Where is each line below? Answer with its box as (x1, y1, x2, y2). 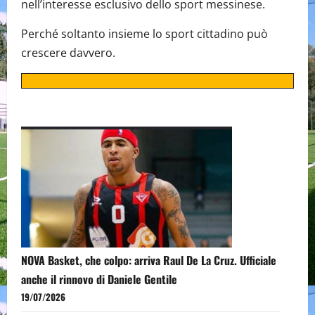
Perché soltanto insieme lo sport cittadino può (21, 26, 268, 42)
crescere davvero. (21, 45, 115, 61)
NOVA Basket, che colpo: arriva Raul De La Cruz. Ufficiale (21, 252, 276, 269)
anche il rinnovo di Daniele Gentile (21, 271, 177, 288)
